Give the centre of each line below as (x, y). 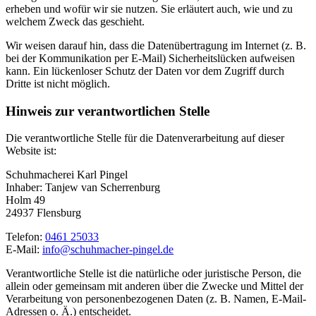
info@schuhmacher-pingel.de (108, 250)
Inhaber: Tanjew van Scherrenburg (83, 188)
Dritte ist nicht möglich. (58, 83)
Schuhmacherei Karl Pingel (67, 175)
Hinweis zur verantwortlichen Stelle (108, 111)
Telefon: (25, 237)
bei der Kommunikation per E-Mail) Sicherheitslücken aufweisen (150, 58)
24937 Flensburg (43, 213)
